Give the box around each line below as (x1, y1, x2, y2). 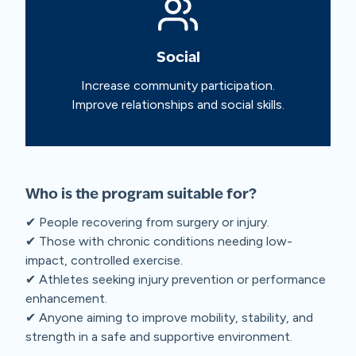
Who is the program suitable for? (25, 187, 257, 202)
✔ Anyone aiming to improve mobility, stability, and (25, 309, 313, 325)
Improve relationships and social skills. (72, 96, 284, 112)
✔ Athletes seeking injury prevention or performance (25, 271, 326, 287)
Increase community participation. (81, 77, 275, 93)
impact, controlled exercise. (25, 252, 183, 268)
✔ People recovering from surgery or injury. (25, 214, 269, 230)
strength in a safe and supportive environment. (25, 328, 292, 344)
